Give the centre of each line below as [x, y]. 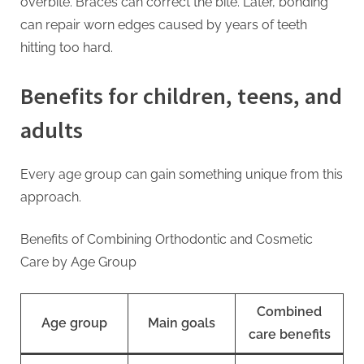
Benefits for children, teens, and [181, 95]
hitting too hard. [67, 47]
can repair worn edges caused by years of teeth [164, 24]
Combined [289, 312]
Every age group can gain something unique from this [182, 175]
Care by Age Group [78, 262]
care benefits [289, 335]
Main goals [182, 323]
